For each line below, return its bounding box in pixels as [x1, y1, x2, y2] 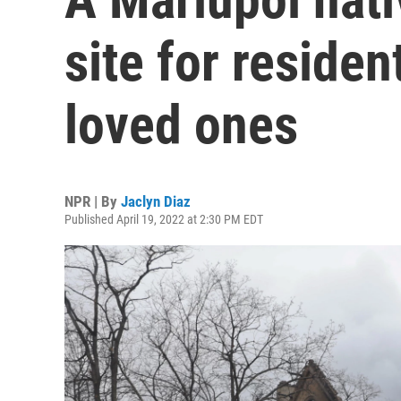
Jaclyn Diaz [121, 192, 191, 210]
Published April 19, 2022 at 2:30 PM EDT [64, 212, 263, 226]
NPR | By [64, 192, 121, 210]
